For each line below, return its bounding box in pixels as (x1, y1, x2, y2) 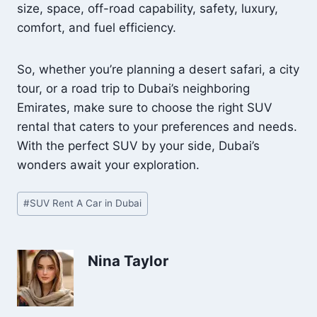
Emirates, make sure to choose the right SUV (17, 100, 272, 115)
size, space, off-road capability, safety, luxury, (17, 1, 278, 16)
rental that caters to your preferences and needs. (17, 120, 297, 134)
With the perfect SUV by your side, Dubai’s (17, 139, 260, 153)
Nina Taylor (88, 251, 168, 270)
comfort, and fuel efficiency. (17, 21, 176, 35)
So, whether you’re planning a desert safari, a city (17, 62, 299, 76)
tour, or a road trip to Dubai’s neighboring (17, 81, 250, 96)
